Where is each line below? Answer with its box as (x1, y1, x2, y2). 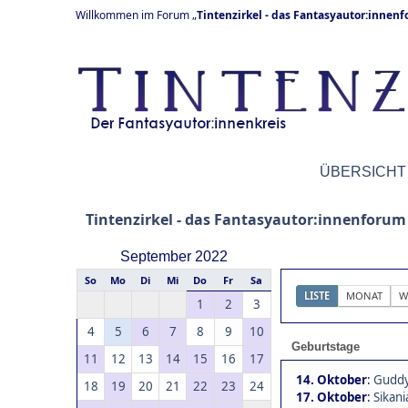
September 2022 (120, 249, 228, 264)
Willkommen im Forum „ (76, 7, 197, 23)
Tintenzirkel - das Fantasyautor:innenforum (86, 209, 406, 229)
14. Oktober (296, 372, 367, 388)
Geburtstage (291, 340, 360, 353)
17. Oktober (296, 389, 367, 405)
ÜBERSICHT (320, 164, 406, 179)
